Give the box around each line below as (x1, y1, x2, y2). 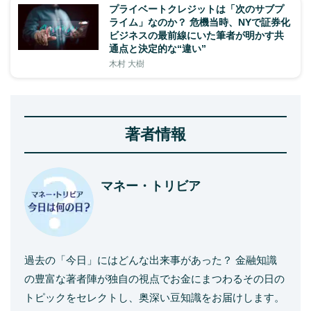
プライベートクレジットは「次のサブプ (109, 3, 284, 15)
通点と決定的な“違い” (109, 42, 206, 54)
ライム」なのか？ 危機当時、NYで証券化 (109, 16, 290, 28)
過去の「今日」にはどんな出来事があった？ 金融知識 (24, 253, 277, 266)
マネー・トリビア (101, 178, 201, 193)
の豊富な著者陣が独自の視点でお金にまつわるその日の (24, 272, 285, 285)
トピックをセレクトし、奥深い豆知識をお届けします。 (24, 291, 285, 303)
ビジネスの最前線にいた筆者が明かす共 (109, 29, 284, 41)
